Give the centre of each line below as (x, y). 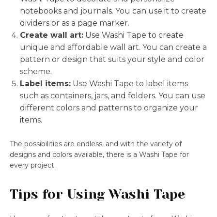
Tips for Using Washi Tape (97, 194)
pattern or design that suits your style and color (112, 60)
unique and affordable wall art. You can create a (113, 47)
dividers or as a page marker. (75, 23)
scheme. (36, 72)
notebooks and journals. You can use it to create (113, 11)
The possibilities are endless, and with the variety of (96, 144)
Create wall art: (52, 35)
